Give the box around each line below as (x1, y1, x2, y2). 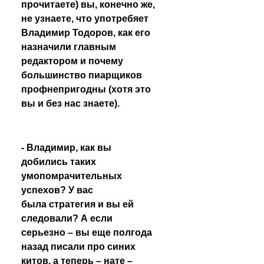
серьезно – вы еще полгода (21, 227, 152, 237)
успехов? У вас (21, 185, 93, 195)
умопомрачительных (21, 171, 122, 181)
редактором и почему (21, 56, 123, 66)
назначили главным (21, 42, 116, 52)
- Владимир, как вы (21, 143, 111, 153)
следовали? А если (21, 213, 113, 223)
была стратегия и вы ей (21, 199, 134, 209)
